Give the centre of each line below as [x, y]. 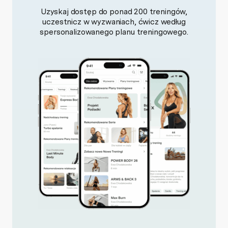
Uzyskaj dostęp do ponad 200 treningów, [114, 11]
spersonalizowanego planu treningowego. [114, 32]
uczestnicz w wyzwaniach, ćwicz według [114, 22]
